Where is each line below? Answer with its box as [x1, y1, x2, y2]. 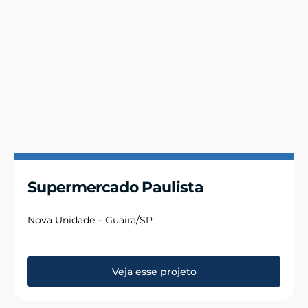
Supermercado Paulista [27, 177, 204, 197]
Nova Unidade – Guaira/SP [27, 213, 153, 226]
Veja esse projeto [111, 265, 197, 278]
